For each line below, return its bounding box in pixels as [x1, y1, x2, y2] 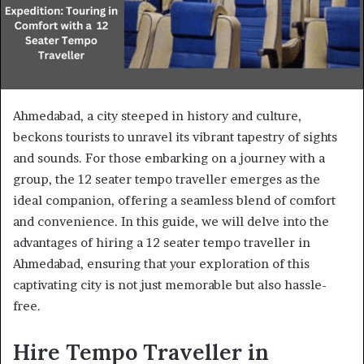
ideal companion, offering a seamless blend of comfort [13, 193, 336, 209]
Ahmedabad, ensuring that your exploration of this [13, 256, 310, 272]
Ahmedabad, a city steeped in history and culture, [13, 108, 301, 124]
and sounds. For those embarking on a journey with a [13, 150, 325, 167]
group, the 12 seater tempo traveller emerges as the [13, 171, 320, 188]
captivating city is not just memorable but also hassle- [13, 277, 327, 293]
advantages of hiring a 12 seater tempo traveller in [13, 235, 310, 251]
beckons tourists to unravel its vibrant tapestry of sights [13, 129, 337, 145]
